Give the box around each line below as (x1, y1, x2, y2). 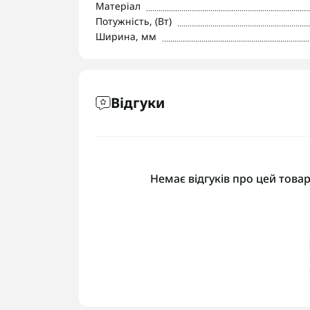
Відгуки (111, 93, 165, 112)
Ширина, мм (95, 30, 156, 43)
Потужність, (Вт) (95, 15, 172, 28)
